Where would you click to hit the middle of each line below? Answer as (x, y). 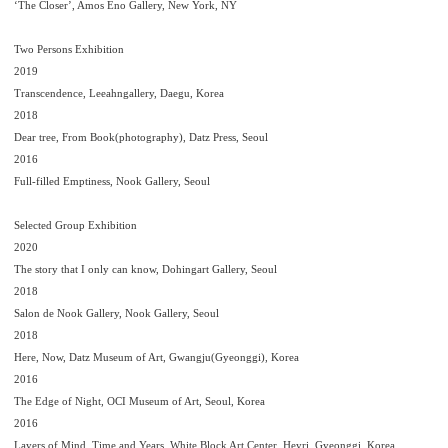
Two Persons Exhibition (69, 49)
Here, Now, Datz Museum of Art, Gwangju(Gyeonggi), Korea (156, 357)
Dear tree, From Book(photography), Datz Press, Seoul (141, 137)
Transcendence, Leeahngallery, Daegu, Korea (119, 93)
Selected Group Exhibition (75, 225)
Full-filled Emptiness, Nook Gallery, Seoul (112, 181)
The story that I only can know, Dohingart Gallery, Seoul (145, 269)
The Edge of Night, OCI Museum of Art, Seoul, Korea (139, 401)
